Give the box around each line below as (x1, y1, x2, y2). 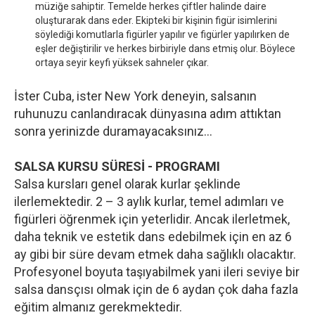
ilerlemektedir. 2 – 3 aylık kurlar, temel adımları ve (14, 194, 284, 210)
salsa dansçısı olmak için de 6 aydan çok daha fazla (14, 282, 298, 297)
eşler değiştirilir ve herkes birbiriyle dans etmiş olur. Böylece (35, 43, 295, 55)
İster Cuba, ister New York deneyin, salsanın (14, 89, 257, 104)
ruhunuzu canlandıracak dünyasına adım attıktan (14, 106, 281, 122)
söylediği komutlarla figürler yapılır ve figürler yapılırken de (35, 29, 290, 41)
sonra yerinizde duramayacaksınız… (14, 124, 212, 139)
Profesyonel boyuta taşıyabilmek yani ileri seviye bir (14, 264, 300, 280)
